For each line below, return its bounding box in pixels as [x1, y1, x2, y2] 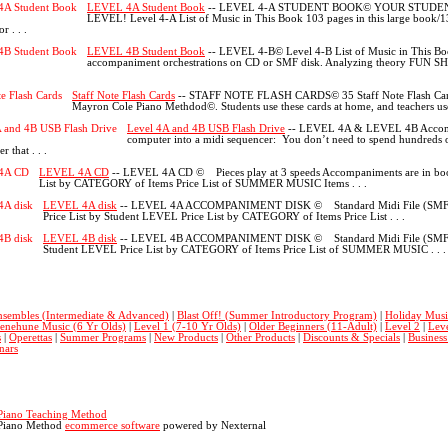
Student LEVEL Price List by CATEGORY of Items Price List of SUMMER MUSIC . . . [43, 244, 446, 256]
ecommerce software [65, 419, 160, 431]
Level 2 [385, 320, 420, 332]
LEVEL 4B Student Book [87, 46, 205, 58]
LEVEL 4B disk [43, 233, 117, 245]
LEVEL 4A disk [43, 200, 117, 212]
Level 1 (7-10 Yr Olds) [134, 320, 241, 332]
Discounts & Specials [303, 331, 400, 343]
